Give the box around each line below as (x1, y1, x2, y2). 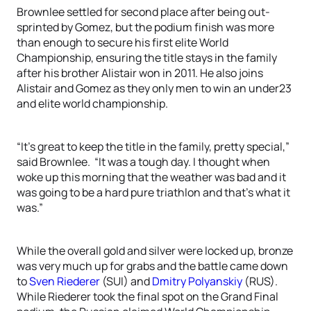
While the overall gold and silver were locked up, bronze (17, 243, 293, 258)
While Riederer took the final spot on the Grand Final (17, 289, 278, 304)
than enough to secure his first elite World (17, 35, 228, 50)
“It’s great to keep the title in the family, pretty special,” (17, 139, 289, 154)
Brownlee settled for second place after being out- (17, 4, 270, 19)
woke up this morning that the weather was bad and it (17, 169, 286, 185)
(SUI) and (100, 274, 152, 289)
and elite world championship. (17, 96, 168, 111)
